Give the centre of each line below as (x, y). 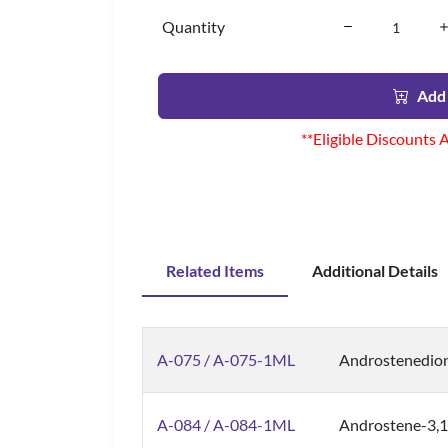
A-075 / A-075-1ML (226, 359)
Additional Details (375, 270)
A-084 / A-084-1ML (226, 424)
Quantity (193, 26)
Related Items (215, 270)
